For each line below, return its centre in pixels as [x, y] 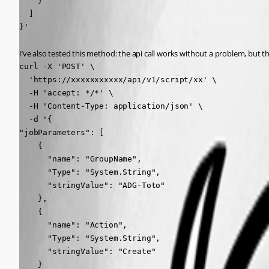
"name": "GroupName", [80, 159]
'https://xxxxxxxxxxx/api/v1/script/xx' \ [118, 80]
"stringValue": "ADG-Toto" [92, 185]
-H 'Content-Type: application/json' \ [111, 106]
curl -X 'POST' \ [57, 66]
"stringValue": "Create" [88, 251]
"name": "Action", [74, 225]
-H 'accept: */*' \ [66, 93]
